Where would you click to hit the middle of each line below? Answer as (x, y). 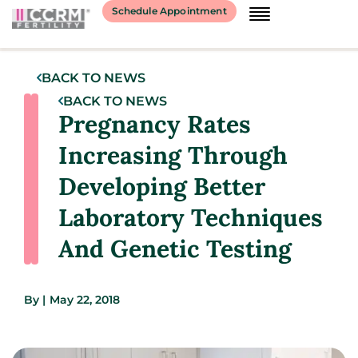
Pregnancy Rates (155, 124)
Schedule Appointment (169, 11)
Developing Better (162, 186)
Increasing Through (173, 155)
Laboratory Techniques (191, 217)
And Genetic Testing (175, 249)
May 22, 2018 (85, 300)
